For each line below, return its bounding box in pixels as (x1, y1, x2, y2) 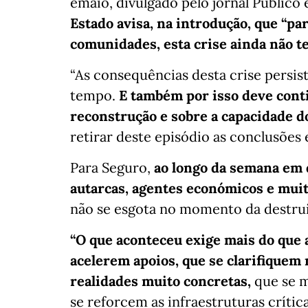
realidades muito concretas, (70, 272, 251, 290)
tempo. (70, 87, 119, 104)
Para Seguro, (70, 159, 154, 177)
